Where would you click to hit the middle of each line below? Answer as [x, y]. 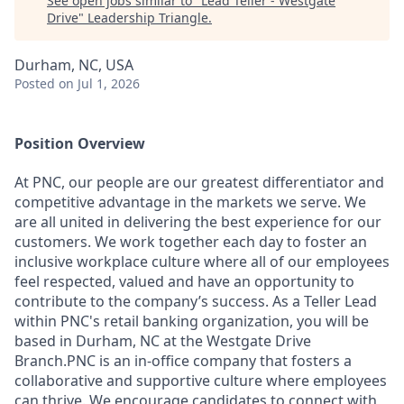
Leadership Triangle [148, 18]
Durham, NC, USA [74, 65]
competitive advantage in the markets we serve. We [190, 202]
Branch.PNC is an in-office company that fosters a [183, 361]
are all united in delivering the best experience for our [198, 222]
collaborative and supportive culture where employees [201, 381]
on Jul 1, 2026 [99, 83]
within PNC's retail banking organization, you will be [192, 321]
